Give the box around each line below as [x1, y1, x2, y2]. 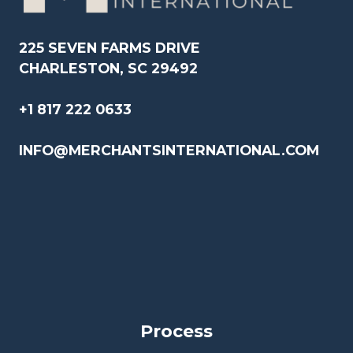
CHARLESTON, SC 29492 [19, 60, 198, 76]
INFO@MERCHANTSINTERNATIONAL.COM [19, 142, 319, 158]
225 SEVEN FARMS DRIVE [19, 39, 200, 56]
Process [140, 321, 213, 342]
